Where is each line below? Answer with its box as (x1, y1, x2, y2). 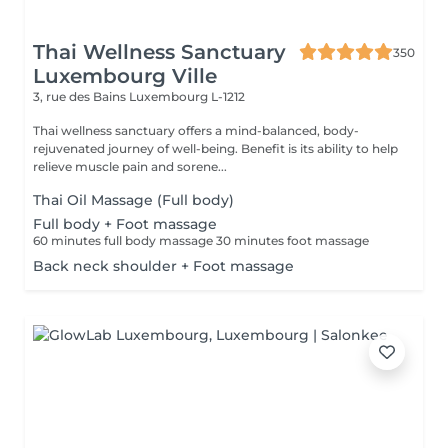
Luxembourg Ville (33, 64, 217, 88)
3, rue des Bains (33, 89, 129, 104)
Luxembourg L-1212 (129, 89, 245, 104)
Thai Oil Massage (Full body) (33, 191, 234, 209)
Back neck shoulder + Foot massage (33, 257, 294, 275)
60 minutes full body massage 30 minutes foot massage (33, 233, 369, 248)
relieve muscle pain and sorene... (33, 159, 227, 174)
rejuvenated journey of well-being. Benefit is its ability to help (33, 141, 241, 156)
